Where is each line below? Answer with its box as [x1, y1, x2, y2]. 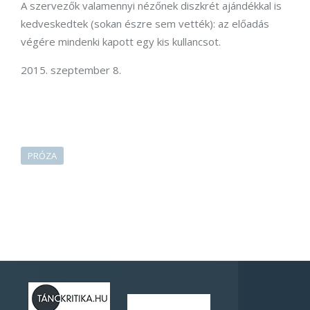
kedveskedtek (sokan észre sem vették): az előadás [21, 16, 269, 30]
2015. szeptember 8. [21, 62, 121, 77]
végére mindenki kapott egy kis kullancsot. [21, 34, 221, 48]
